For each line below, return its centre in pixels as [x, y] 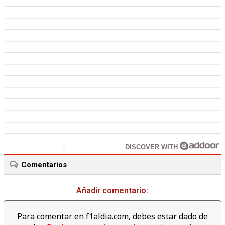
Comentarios [44, 165]
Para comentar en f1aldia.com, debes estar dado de [112, 217]
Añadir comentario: [113, 191]
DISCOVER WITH [152, 147]
